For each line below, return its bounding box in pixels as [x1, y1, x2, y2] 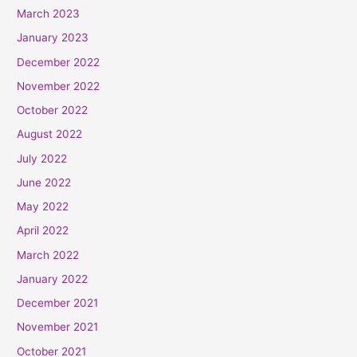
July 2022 [17, 151, 68, 165]
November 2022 [17, 79, 100, 92]
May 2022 [17, 200, 69, 214]
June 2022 [17, 175, 72, 189]
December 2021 [17, 296, 99, 310]
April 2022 [17, 224, 69, 237]
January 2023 [17, 31, 89, 45]
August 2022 [17, 127, 83, 141]
